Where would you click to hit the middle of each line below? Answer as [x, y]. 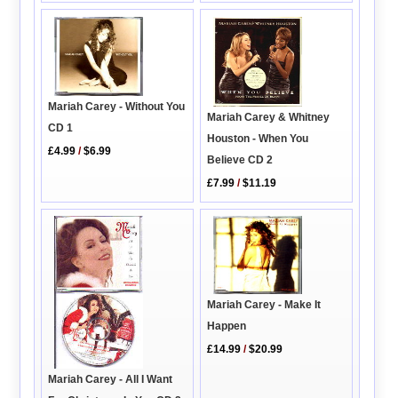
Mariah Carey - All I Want [111, 380]
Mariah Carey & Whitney [269, 118]
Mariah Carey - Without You [117, 106]
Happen [227, 326]
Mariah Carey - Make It [264, 304]
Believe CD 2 [240, 160]
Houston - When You [258, 139]
